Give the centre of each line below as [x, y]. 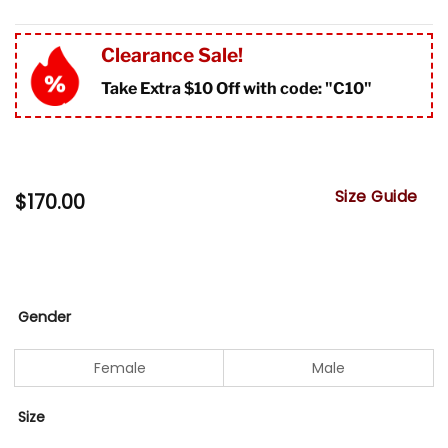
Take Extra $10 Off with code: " [217, 88]
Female [119, 367]
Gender [44, 317]
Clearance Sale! [172, 54]
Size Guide [376, 196]
